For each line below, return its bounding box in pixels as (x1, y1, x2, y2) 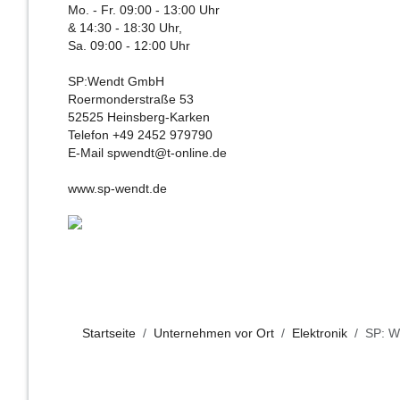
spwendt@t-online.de (107, 146, 227, 161)
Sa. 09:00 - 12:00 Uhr (68, 39, 190, 54)
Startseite (82, 327, 136, 341)
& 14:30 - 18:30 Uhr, (68, 21, 182, 36)
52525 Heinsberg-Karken (68, 111, 210, 125)
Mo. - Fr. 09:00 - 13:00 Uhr (68, 4, 223, 18)
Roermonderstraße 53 (68, 93, 194, 107)
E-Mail (68, 146, 107, 161)
